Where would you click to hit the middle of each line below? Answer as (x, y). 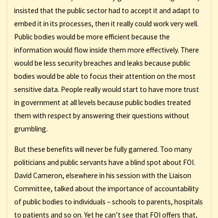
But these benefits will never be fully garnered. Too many (103, 149)
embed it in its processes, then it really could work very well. (106, 23)
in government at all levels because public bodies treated (102, 102)
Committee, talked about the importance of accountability (106, 189)
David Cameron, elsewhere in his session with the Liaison (102, 176)
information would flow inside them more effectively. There (106, 50)
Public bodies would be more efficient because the (92, 36)
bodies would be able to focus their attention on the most (105, 76)
